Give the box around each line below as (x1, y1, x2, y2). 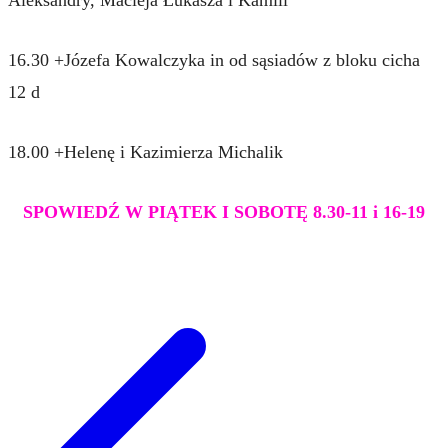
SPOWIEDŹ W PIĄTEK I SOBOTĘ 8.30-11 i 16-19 (23, 201, 425, 222)
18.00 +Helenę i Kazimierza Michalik (8, 141, 283, 162)
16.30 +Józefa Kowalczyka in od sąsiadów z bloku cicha (8, 49, 420, 70)
